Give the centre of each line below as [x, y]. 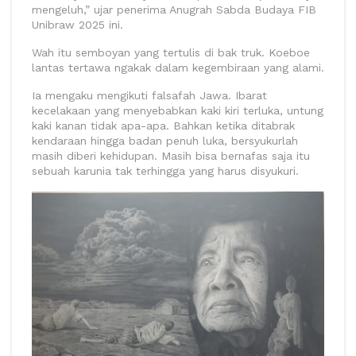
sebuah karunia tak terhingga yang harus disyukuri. [165, 170]
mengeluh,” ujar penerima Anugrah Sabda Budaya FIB [174, 9]
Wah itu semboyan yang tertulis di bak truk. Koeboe [171, 52]
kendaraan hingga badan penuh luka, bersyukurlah [165, 140]
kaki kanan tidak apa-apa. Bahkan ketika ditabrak [163, 125]
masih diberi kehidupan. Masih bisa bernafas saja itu [171, 155]
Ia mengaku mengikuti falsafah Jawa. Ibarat [149, 95]
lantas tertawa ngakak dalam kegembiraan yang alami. [178, 67]
